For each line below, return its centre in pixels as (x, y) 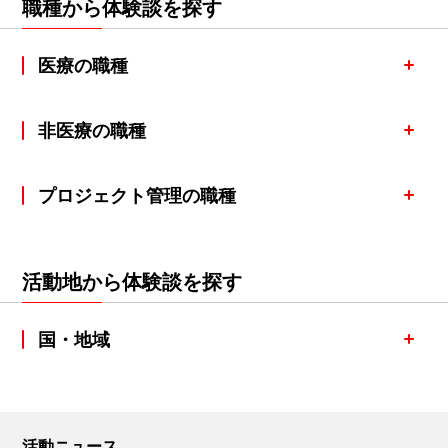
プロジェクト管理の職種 (137, 194)
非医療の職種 (92, 129)
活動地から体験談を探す (132, 280)
